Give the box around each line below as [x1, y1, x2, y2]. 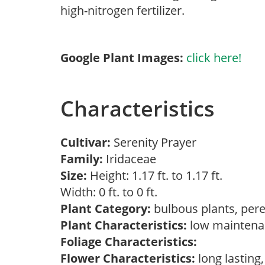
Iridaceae [103, 151, 162, 167]
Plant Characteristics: [60, 217, 187, 233]
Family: [60, 151, 103, 167]
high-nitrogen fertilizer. [60, 2, 185, 18]
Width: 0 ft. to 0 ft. [60, 184, 163, 200]
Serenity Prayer [114, 134, 202, 150]
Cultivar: [60, 134, 114, 150]
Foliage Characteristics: [60, 234, 197, 250]
